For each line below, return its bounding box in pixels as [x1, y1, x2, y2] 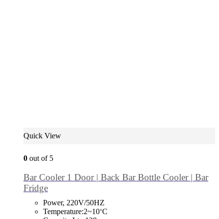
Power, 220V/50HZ [43, 198, 105, 207]
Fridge [23, 182, 48, 193]
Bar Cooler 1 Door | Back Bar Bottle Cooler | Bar [23, 172, 208, 182]
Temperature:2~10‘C [43, 207, 108, 216]
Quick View [23, 131, 61, 140]
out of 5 [27, 154, 53, 162]
